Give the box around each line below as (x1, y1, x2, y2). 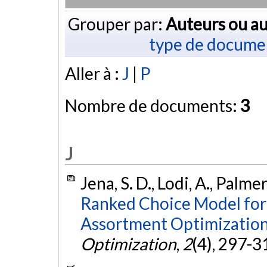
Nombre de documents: (65, 95, 240, 116)
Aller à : (65, 63, 122, 84)
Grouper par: (67, 13, 166, 34)
